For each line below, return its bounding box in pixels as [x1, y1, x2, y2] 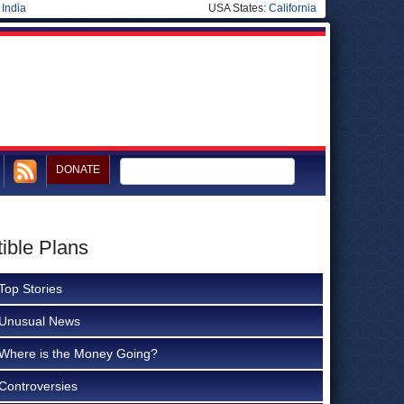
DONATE [56, 163, 100, 176]
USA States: [208, 2, 269, 14]
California [269, 2, 317, 14]
